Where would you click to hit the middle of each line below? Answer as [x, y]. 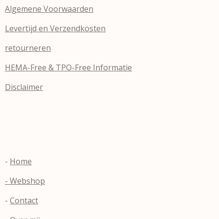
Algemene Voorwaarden [49, 9]
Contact [24, 200]
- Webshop [25, 181]
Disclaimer [24, 87]
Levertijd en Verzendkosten [55, 28]
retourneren [28, 48]
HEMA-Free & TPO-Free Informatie [68, 67]
